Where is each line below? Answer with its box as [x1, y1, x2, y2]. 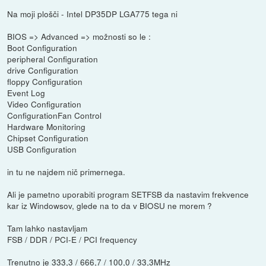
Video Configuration [7, 98, 82, 110]
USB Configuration [7, 143, 77, 156]
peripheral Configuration [7, 53, 99, 65]
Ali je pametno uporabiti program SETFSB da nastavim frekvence [7, 188, 249, 201]
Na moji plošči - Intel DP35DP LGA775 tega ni [7, 8, 178, 20]
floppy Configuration [7, 75, 83, 88]
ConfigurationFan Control [7, 109, 102, 122]
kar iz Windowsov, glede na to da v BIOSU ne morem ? [7, 199, 213, 212]
